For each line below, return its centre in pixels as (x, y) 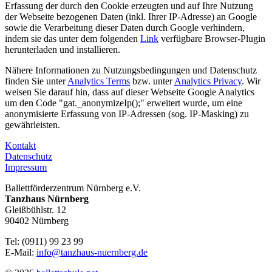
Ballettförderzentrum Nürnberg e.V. (73, 188)
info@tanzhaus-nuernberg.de (92, 252)
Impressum (26, 167)
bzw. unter (152, 81)
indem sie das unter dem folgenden (73, 38)
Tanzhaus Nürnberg (47, 199)
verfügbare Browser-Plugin (212, 38)
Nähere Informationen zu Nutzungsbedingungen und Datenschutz (131, 70)
